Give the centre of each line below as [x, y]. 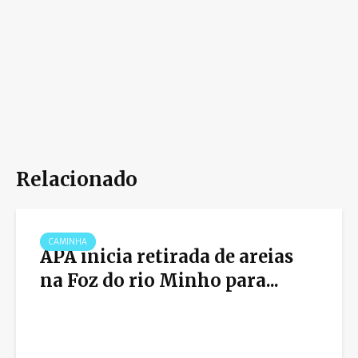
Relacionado [77, 180]
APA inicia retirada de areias [167, 257]
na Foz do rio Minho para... [159, 281]
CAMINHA [68, 242]
